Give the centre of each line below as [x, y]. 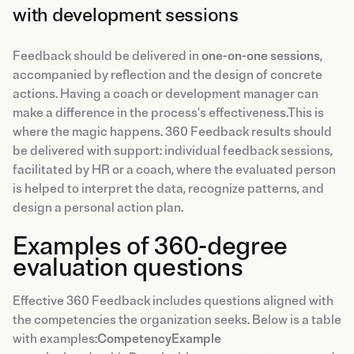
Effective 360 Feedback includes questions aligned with [173, 301]
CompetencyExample [159, 339]
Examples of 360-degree [150, 246]
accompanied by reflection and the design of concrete [168, 75]
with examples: [55, 339]
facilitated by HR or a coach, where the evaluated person [174, 169]
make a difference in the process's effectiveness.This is [168, 113]
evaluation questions [128, 267]
